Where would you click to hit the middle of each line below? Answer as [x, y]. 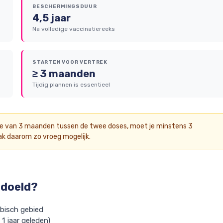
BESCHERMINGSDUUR [65, 6]
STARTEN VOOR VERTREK [70, 62]
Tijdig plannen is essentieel [71, 85]
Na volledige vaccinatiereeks [74, 29]
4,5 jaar [52, 18]
